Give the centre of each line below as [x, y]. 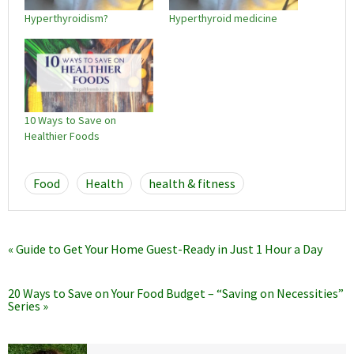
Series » [28, 305]
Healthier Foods [62, 136]
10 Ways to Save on [70, 120]
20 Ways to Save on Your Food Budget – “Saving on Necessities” [176, 293]
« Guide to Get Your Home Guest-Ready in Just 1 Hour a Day [165, 249]
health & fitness [192, 183]
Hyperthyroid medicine [223, 18]
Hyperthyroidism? [66, 18]
